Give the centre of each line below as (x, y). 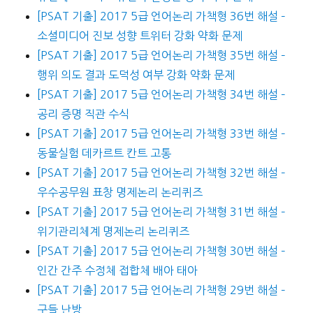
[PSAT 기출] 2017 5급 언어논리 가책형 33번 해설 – (161, 134)
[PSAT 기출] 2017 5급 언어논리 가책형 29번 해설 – (161, 290)
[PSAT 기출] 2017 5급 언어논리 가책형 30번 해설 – (161, 251)
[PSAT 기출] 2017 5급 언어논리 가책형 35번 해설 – (161, 56)
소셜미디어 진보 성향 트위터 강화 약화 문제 (139, 36)
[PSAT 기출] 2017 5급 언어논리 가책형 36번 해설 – (161, 16)
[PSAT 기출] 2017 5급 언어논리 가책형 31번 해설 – (161, 212)
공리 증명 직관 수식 (83, 114)
